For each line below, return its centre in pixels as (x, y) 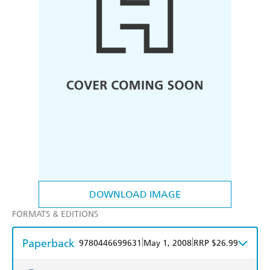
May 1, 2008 (168, 243)
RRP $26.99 (216, 243)
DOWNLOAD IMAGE (135, 195)
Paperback (49, 243)
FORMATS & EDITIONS (55, 215)
